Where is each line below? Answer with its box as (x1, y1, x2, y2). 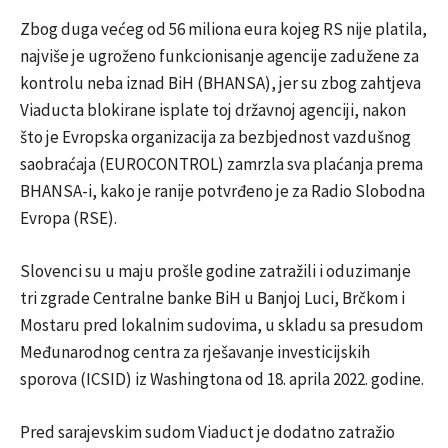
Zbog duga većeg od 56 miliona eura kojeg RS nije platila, (20, 17, 427, 40)
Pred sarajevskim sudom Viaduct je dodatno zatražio (20, 420, 395, 443)
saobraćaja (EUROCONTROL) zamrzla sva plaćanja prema (20, 152, 423, 175)
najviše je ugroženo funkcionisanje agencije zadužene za (20, 44, 419, 67)
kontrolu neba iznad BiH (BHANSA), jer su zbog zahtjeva (20, 71, 421, 94)
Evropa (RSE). (20, 206, 117, 229)
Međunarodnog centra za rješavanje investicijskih (20, 340, 370, 363)
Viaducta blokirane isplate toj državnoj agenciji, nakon (20, 98, 406, 121)
